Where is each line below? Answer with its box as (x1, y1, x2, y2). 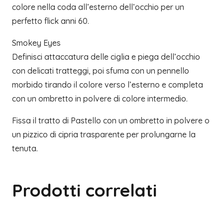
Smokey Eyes (12, 38, 61, 48)
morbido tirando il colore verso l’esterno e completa (12, 80, 203, 90)
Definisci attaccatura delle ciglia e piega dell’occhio (12, 52, 200, 62)
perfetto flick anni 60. (12, 16, 89, 26)
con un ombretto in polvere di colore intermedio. (12, 94, 188, 104)
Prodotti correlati (12, 179, 157, 202)
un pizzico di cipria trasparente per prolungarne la (12, 129, 196, 140)
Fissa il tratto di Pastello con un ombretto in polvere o (12, 115, 210, 126)
